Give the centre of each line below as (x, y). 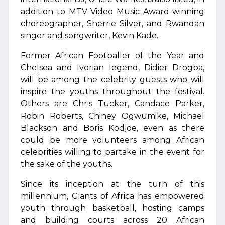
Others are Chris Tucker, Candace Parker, (113, 104)
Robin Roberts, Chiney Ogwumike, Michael (113, 116)
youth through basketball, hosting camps (113, 208)
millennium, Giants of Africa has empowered (113, 196)
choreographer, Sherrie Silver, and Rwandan (113, 23)
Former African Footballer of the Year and (113, 55)
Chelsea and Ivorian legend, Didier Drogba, (113, 68)
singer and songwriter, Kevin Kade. (89, 35)
